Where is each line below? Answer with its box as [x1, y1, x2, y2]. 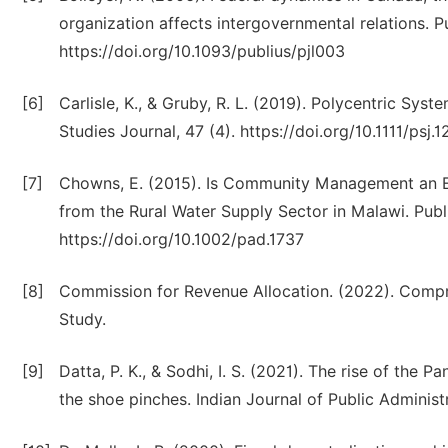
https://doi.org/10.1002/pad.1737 [59, 230, 304, 249]
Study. [59, 310, 106, 329]
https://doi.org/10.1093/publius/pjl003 [59, 42, 345, 61]
